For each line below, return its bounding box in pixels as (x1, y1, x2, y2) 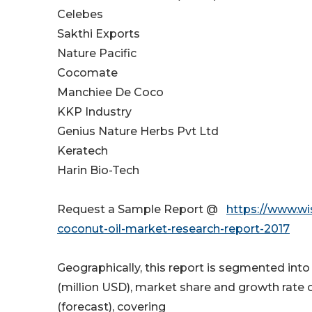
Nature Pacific (57, 47, 136, 61)
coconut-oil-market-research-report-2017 (57, 222, 290, 236)
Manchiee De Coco (57, 86, 164, 100)
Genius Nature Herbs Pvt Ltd (57, 125, 219, 139)
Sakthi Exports (57, 27, 140, 41)
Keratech (57, 144, 108, 158)
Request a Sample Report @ (57, 203, 226, 217)
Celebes (57, 8, 103, 22)
